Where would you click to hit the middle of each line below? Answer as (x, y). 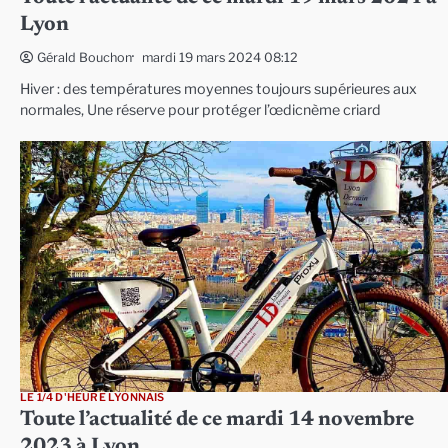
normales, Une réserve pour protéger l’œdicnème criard (200, 110)
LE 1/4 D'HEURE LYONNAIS (92, 398)
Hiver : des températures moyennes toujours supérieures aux (218, 89)
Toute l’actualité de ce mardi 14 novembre (217, 421)
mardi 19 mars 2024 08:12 (220, 57)
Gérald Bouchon (84, 58)
